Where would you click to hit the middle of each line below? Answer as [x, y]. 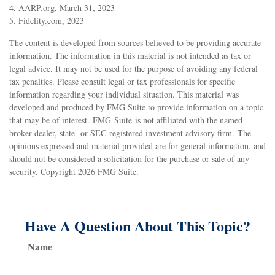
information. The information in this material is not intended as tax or [130, 55]
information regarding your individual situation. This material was [124, 94]
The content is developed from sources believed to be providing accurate [135, 42]
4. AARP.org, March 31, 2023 [62, 7]
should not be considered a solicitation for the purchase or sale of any [129, 158]
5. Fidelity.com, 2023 [47, 20]
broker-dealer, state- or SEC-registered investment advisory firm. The [130, 133]
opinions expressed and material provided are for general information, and [137, 145]
